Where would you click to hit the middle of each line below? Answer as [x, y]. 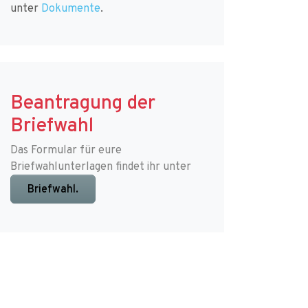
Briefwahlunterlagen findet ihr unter [100, 166]
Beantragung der [82, 102]
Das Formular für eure [66, 149]
